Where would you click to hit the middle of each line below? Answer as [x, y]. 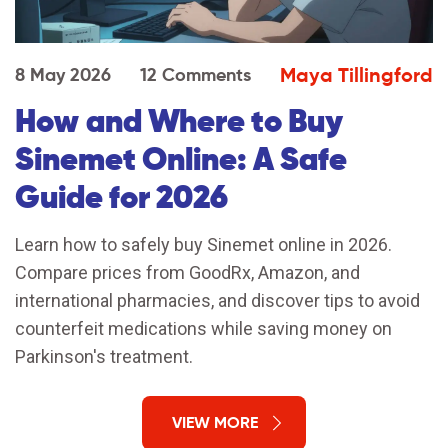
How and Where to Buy [179, 121]
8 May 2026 [63, 75]
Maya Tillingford [356, 75]
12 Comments [195, 75]
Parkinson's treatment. [104, 357]
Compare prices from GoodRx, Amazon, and [187, 273]
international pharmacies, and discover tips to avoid [217, 301]
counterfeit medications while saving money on [203, 329]
